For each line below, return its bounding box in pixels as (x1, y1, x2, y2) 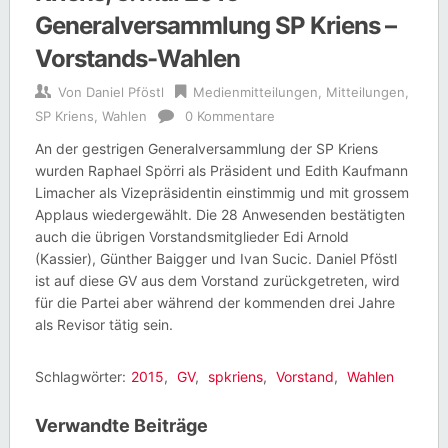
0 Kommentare (184, 107, 275, 124)
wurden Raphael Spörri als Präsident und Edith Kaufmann (34, 161, 408, 179)
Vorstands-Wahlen (34, 43, 240, 73)
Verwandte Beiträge (34, 414, 208, 436)
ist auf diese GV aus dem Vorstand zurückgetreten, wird (34, 271, 400, 289)
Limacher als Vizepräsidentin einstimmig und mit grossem (34, 183, 409, 201)
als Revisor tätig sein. (34, 315, 173, 333)
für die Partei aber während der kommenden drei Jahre (34, 293, 395, 311)
